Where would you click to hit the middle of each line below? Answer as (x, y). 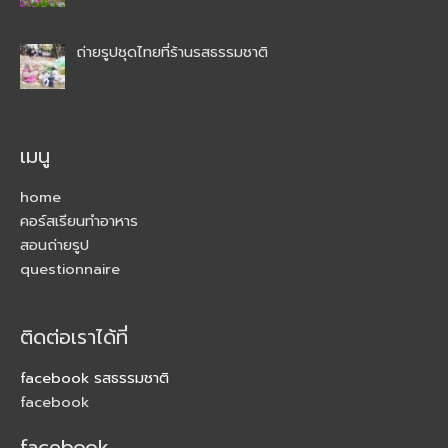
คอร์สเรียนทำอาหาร (79, 221)
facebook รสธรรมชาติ (94, 377)
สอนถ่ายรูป (54, 245)
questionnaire (70, 269)
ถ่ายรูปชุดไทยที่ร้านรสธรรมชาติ (171, 51)
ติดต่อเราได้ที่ (74, 336)
